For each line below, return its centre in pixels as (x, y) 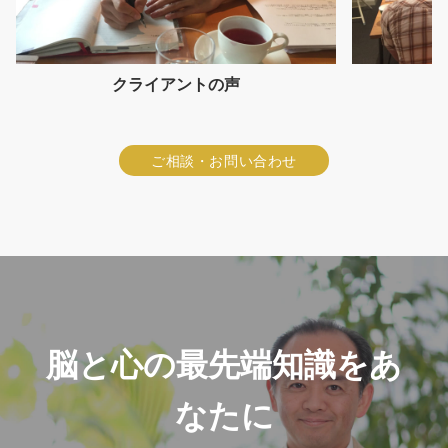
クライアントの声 (176, 83)
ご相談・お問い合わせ (224, 160)
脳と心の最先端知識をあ (224, 364)
